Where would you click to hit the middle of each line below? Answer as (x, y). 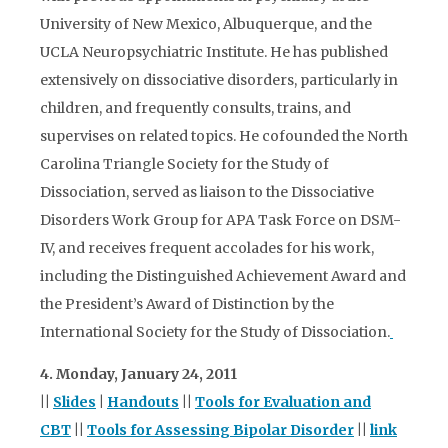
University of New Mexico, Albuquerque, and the (206, 24)
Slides (74, 402)
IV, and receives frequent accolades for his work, (207, 248)
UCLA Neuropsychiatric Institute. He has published (214, 52)
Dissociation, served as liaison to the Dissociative (207, 192)
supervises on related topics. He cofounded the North (224, 136)
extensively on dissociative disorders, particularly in (219, 80)
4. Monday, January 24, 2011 (138, 374)
